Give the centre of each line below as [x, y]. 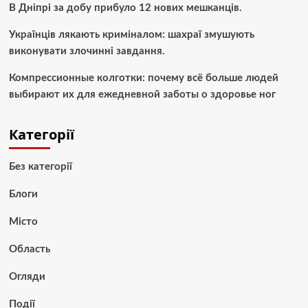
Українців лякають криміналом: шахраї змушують [131, 35]
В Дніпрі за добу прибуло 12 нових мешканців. [125, 8]
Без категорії [40, 167]
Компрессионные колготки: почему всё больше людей [143, 78]
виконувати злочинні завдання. [87, 52]
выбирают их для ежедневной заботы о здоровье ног [142, 95]
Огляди [27, 277]
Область [29, 250]
